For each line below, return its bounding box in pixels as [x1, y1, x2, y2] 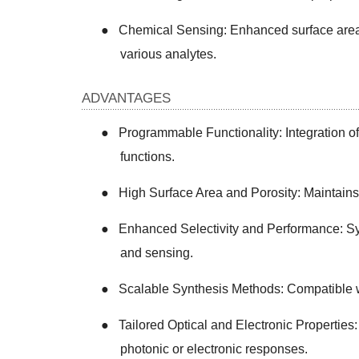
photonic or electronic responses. [120, 342, 308, 357]
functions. [120, 150, 175, 164]
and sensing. [120, 246, 193, 260]
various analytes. [120, 47, 216, 62]
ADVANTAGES [82, 91, 171, 107]
